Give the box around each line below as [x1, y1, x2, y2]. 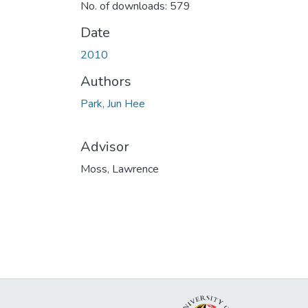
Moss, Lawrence [80, 161, 159, 177]
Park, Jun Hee [80, 96, 145, 111]
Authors [80, 71, 131, 91]
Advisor [80, 137, 129, 156]
